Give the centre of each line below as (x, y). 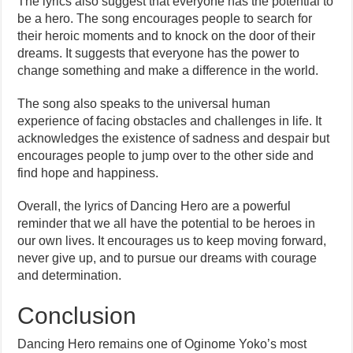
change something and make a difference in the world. (168, 71)
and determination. (70, 275)
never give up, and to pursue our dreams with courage (167, 258)
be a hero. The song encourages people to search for (165, 19)
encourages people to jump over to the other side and (166, 156)
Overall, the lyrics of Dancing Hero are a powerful (154, 206)
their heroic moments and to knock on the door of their (167, 36)
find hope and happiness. (88, 173)
